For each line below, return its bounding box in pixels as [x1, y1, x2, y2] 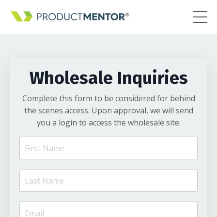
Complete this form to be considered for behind [22, 93, 195, 104]
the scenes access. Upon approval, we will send [24, 105, 193, 116]
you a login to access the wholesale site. [36, 117, 181, 128]
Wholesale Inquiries [29, 67, 188, 89]
